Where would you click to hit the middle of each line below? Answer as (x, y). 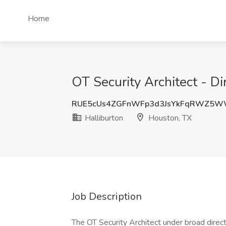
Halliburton (103, 118)
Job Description (107, 196)
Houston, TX (169, 118)
